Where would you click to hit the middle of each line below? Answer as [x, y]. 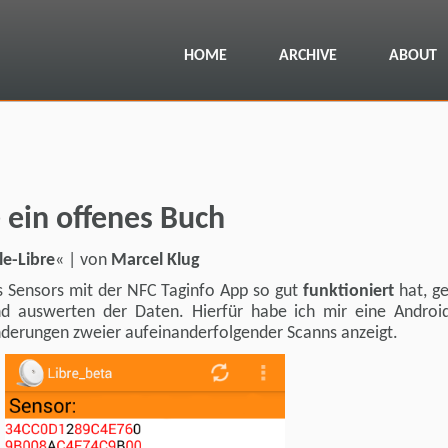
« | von [83, 260]
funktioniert [349, 291]
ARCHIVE [308, 56]
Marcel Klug [155, 260]
